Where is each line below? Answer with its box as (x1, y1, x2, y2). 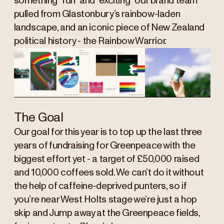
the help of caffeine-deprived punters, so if (13, 181, 186, 191)
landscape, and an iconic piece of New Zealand (13, 22, 204, 32)
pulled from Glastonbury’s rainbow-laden (13, 9, 180, 19)
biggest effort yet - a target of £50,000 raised (13, 154, 199, 164)
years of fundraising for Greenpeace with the (13, 141, 195, 151)
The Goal (13, 111, 63, 124)
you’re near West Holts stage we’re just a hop (13, 195, 197, 205)
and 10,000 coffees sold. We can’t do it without (13, 168, 204, 178)
